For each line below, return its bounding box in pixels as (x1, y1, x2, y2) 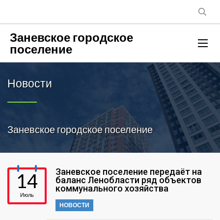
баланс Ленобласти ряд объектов (55, 175, 201, 185)
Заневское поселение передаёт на (55, 166, 202, 177)
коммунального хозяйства (55, 183, 168, 193)
